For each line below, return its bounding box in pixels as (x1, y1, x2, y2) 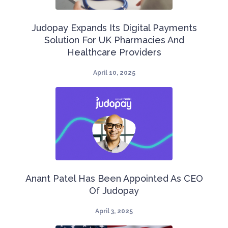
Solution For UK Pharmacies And (44, 35, 184, 46)
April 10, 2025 (93, 69, 135, 77)
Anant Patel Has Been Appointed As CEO (25, 173, 203, 184)
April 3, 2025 (95, 208, 133, 215)
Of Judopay (89, 185, 139, 196)
